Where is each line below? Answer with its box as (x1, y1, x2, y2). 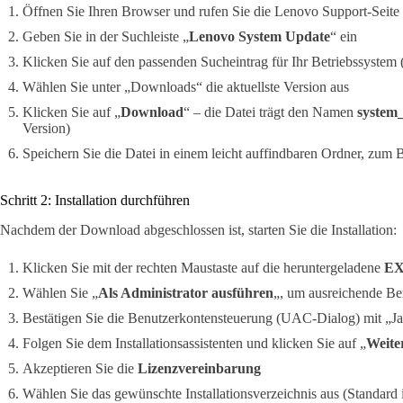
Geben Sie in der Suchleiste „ (22, 29, 189, 45)
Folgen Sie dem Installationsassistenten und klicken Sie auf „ (22, 335, 366, 351)
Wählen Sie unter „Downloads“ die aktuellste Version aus (22, 79, 349, 95)
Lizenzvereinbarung (138, 360, 261, 376)
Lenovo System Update (189, 29, 330, 45)
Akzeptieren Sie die (22, 360, 138, 376)
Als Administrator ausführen (98, 284, 273, 300)
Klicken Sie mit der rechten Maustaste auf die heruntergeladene (22, 259, 384, 275)
